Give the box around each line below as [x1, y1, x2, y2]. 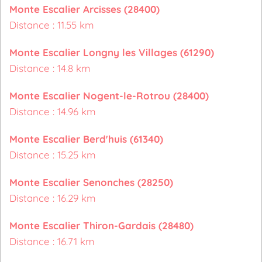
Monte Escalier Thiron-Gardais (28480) [9, 219, 194, 232]
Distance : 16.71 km [9, 235, 95, 247]
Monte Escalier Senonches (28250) [9, 176, 173, 188]
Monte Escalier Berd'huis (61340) [9, 133, 163, 145]
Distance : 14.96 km [9, 105, 96, 118]
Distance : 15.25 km [9, 149, 96, 161]
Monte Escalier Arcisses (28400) [9, 3, 160, 15]
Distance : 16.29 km [9, 192, 96, 204]
